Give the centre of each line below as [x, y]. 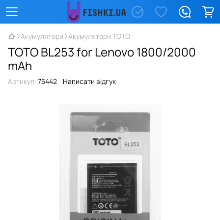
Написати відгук [89, 81]
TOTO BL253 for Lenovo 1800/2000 [102, 52]
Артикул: [22, 81]
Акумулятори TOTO [99, 36]
